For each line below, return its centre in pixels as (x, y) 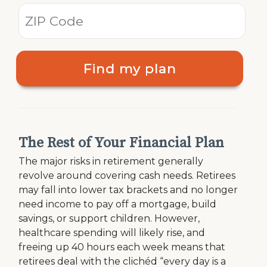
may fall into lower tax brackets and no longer (128, 190)
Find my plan (130, 68)
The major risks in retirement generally (111, 161)
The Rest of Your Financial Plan (122, 143)
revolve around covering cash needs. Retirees (127, 176)
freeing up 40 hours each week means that (122, 247)
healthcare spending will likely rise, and (112, 233)
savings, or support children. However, (109, 218)
